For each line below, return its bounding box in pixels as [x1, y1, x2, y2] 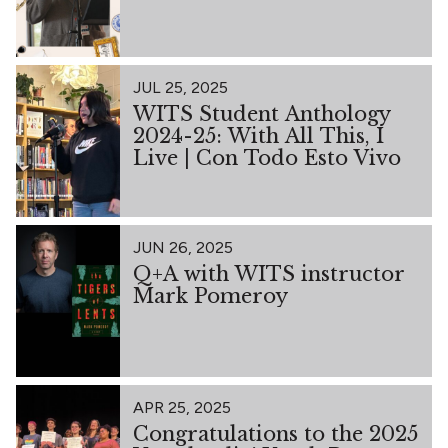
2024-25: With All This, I [132, 123, 384, 148]
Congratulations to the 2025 [132, 421, 418, 446]
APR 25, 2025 [132, 397, 231, 417]
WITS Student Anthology [132, 101, 391, 126]
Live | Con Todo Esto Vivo [132, 145, 401, 170]
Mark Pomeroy [132, 283, 288, 308]
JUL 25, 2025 [132, 77, 228, 97]
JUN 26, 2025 [132, 237, 233, 257]
